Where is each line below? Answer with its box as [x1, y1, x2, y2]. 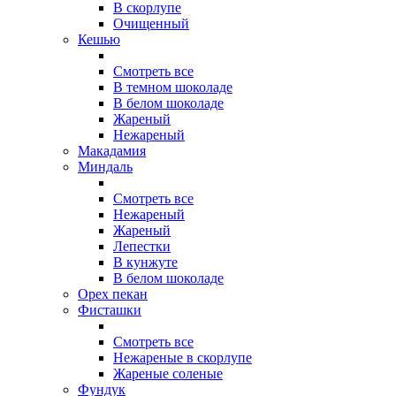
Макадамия [78, 143, 146, 159]
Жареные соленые [113, 366, 223, 382]
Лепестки [113, 239, 171, 255]
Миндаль [78, 159, 133, 175]
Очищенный [113, 16, 189, 32]
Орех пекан [78, 286, 148, 302]
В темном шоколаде [113, 80, 232, 95]
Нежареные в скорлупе [113, 350, 252, 366]
